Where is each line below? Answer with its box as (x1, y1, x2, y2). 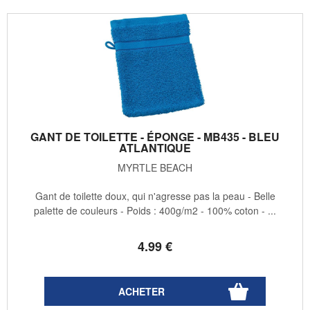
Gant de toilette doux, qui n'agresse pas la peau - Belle (35, 189, 275, 203)
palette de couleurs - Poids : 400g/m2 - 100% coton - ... (34, 203, 276, 218)
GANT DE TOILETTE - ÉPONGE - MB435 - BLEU (30, 129, 280, 145)
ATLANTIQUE (119, 140, 191, 156)
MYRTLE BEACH (118, 161, 192, 175)
